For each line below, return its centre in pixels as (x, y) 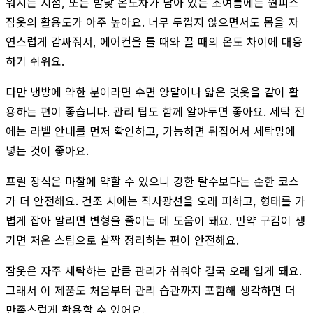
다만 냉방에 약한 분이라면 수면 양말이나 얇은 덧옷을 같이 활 (152, 92)
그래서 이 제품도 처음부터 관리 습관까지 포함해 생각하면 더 (151, 290)
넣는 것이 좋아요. (47, 151)
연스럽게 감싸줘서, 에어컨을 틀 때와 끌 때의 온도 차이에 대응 (154, 42)
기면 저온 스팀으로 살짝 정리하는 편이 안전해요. (122, 240)
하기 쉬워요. (35, 61)
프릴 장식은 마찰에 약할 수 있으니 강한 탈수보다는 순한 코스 (152, 181)
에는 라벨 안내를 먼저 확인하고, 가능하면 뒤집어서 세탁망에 (151, 131)
